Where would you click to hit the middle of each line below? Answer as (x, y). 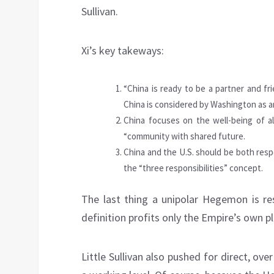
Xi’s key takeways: (123, 51)
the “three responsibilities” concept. (193, 168)
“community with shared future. (184, 136)
